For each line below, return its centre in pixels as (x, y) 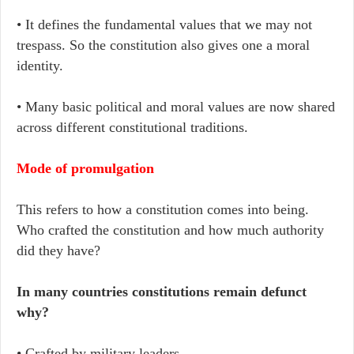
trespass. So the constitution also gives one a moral (163, 45)
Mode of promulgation (85, 168)
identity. (40, 66)
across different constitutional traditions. (132, 127)
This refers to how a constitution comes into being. (163, 209)
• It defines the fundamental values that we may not (164, 24)
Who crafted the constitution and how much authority (170, 230)
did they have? (58, 250)
